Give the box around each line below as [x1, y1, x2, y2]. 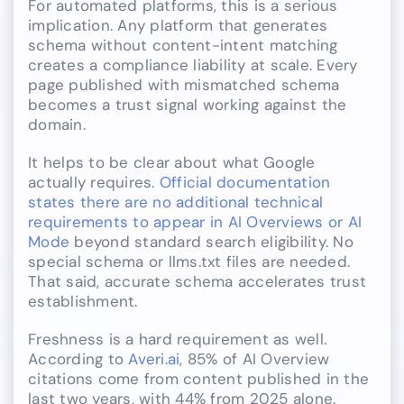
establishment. [28, 291, 138, 312]
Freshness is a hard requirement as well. [28, 329, 327, 350]
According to [28, 349, 129, 370]
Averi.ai [128, 349, 180, 370]
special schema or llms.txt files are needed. [28, 252, 351, 272]
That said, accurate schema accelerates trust [28, 271, 367, 292]
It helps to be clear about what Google [28, 152, 316, 173]
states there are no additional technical [28, 192, 324, 213]
